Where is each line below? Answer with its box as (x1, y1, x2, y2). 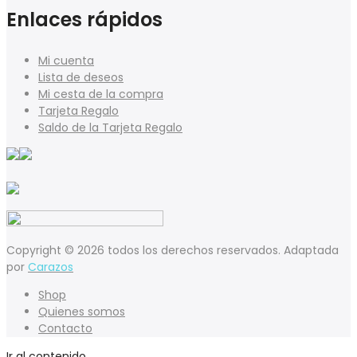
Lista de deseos (38, 69, 124, 85)
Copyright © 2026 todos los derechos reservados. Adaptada (6, 241, 339, 258)
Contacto (38, 320, 92, 336)
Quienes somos (38, 303, 125, 320)
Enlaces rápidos (6, 6, 163, 33)
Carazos (28, 258, 73, 275)
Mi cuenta (38, 52, 94, 69)
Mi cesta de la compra (38, 85, 163, 102)
